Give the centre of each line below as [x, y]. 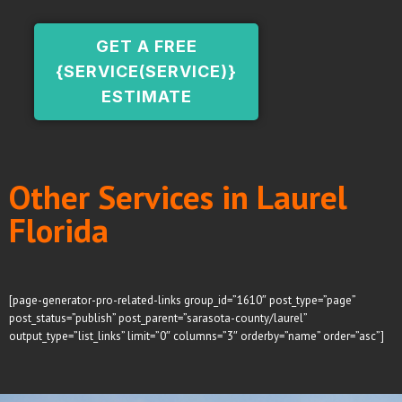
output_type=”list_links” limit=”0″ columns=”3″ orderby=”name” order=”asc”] [197, 336]
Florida [59, 229]
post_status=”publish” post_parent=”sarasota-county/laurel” [158, 318]
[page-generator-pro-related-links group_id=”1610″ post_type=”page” [182, 300]
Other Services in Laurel [178, 196]
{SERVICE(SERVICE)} [147, 72]
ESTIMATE [146, 97]
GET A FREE [146, 47]
